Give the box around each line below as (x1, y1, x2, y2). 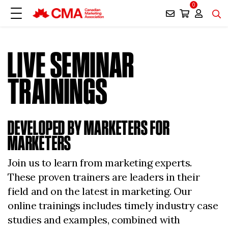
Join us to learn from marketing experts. (8, 156, 192, 169)
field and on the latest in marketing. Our (8, 185, 192, 197)
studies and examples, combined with (8, 213, 181, 226)
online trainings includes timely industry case (8, 199, 218, 212)
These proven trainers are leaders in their (8, 170, 200, 183)
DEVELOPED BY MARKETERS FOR (8, 117, 170, 139)
